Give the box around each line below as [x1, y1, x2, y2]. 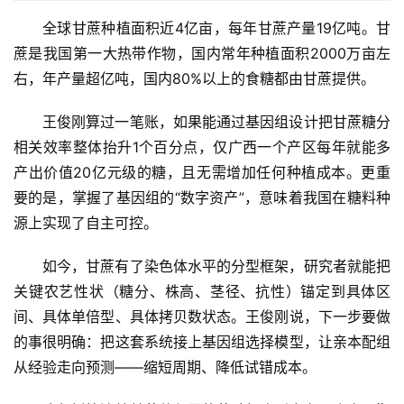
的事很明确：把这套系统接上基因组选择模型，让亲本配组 [14, 333, 390, 352]
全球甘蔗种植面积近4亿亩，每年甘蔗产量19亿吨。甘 [42, 19, 390, 38]
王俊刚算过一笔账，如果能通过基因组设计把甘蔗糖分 [42, 113, 390, 132]
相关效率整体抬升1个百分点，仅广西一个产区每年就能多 [14, 138, 390, 157]
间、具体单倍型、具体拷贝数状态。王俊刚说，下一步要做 [14, 308, 390, 326]
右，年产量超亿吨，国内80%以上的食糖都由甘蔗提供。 [14, 69, 375, 88]
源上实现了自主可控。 [14, 214, 158, 233]
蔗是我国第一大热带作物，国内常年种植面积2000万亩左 [14, 44, 390, 63]
